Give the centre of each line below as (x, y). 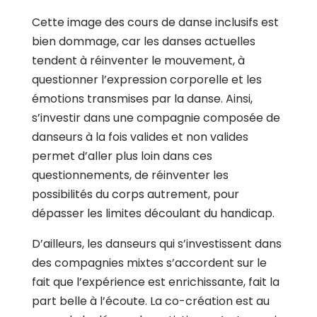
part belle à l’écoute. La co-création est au (150, 301)
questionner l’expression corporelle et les (146, 79)
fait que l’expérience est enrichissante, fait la (155, 282)
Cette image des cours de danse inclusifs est (155, 22)
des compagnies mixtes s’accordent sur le (149, 263)
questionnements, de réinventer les (130, 175)
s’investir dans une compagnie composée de (156, 117)
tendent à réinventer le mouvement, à (138, 60)
